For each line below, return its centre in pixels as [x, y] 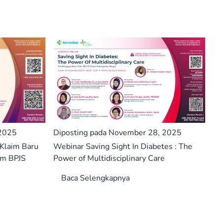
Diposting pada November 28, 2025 [117, 133]
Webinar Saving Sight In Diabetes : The [123, 147]
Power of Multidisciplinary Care [109, 159]
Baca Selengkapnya [95, 178]
